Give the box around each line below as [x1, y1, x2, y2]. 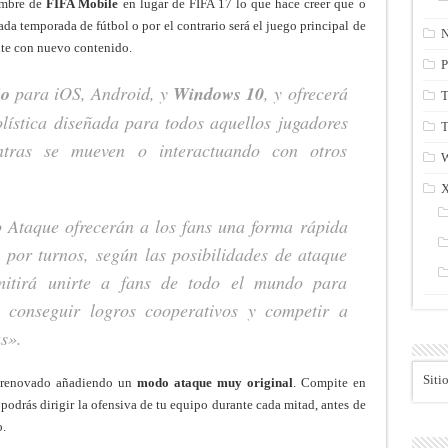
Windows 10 [173, 80, 265, 106]
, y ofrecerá [264, 80, 348, 105]
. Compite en [292, 374, 366, 390]
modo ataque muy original [136, 374, 293, 390]
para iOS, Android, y [9, 80, 174, 105]
